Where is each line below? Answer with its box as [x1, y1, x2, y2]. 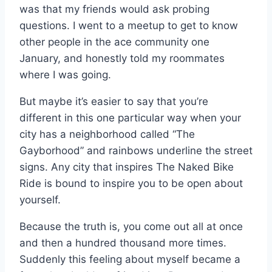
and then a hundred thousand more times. [19, 236, 226, 249]
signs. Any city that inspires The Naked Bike [19, 160, 234, 173]
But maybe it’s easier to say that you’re [19, 95, 208, 107]
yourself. [19, 193, 61, 206]
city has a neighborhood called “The [19, 127, 195, 140]
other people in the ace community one [19, 35, 209, 48]
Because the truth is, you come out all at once [19, 220, 243, 233]
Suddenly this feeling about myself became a [19, 253, 240, 265]
